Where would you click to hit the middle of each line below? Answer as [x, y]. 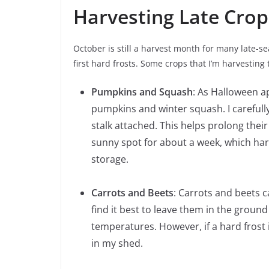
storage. [110, 159]
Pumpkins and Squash [142, 92]
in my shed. [117, 243]
